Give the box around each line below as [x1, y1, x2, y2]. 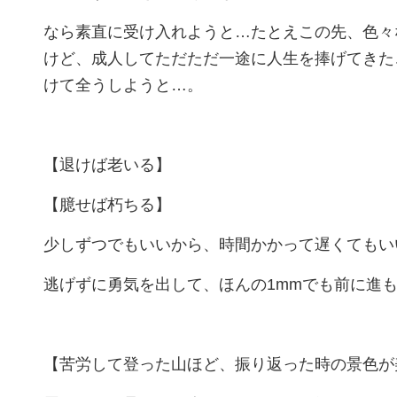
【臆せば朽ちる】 [43, 196, 171, 214]
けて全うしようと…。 [43, 76, 203, 94]
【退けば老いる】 [43, 156, 171, 174]
